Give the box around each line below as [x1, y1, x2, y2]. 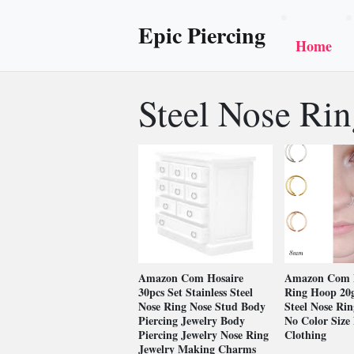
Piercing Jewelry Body [138, 312, 245, 329]
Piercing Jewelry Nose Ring [138, 326, 269, 343]
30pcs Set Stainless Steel [138, 284, 253, 300]
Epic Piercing [138, 19, 265, 51]
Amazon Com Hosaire [138, 269, 243, 286]
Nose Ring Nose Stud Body [138, 298, 265, 314]
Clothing [284, 326, 326, 343]
